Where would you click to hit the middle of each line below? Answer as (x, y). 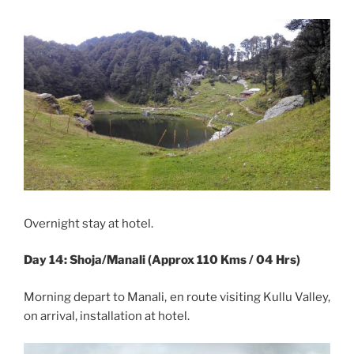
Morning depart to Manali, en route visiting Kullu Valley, (177, 297)
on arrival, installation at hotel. (107, 316)
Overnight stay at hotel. (88, 223)
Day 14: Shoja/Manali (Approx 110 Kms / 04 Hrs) (162, 260)
